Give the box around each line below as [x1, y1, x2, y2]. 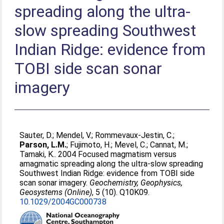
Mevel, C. [114, 140, 147, 149]
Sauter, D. [19, 130, 53, 140]
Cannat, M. [150, 140, 187, 149]
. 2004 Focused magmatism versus [54, 149, 177, 159]
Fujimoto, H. [70, 140, 111, 149]
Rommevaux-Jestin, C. [95, 130, 173, 140]
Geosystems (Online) [19, 187, 92, 197]
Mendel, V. [56, 130, 92, 140]
